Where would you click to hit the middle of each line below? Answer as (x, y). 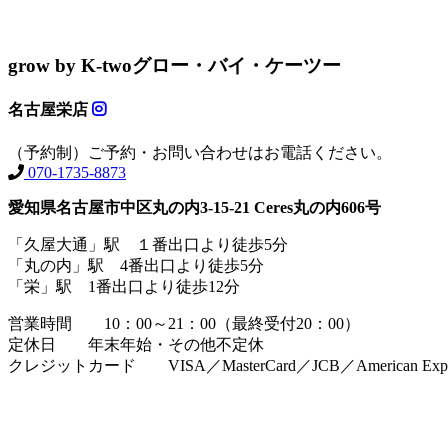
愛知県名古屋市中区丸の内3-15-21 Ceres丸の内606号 (194, 207)
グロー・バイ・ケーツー (236, 66)
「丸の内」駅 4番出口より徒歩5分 (136, 265)
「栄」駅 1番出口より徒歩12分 (124, 286)
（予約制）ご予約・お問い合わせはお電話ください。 (200, 152)
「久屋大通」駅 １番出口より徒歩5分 (148, 244)
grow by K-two (70, 66)
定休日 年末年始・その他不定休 (136, 344)
